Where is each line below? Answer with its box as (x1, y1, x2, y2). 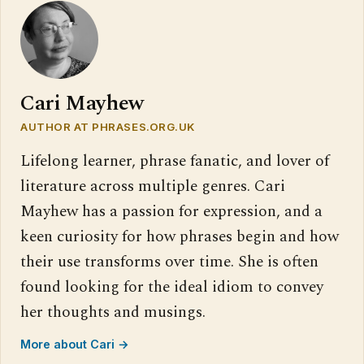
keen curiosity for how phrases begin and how (20, 224, 339, 249)
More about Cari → (20, 336, 129, 351)
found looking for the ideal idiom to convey (20, 275, 323, 299)
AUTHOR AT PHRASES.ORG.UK (20, 119, 195, 133)
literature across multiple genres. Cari (20, 174, 285, 198)
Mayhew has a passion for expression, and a (20, 199, 323, 223)
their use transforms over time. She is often (20, 249, 318, 274)
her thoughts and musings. (20, 300, 206, 324)
